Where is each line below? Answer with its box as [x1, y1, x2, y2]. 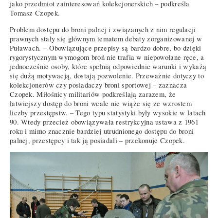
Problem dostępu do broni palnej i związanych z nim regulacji [10, 24, 196, 34]
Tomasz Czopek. [10, 8, 60, 18]
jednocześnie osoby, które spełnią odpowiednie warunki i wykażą [10, 61, 207, 71]
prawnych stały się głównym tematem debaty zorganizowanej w [10, 34, 202, 43]
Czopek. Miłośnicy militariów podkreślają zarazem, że [10, 89, 176, 99]
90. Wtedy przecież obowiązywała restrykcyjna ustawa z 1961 [10, 117, 199, 127]
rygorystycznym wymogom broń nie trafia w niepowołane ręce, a [10, 52, 204, 62]
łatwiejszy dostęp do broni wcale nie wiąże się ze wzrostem [10, 98, 192, 108]
